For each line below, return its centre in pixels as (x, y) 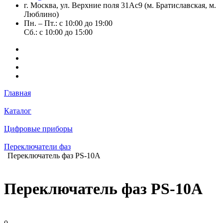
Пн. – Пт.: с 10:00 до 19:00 (68, 23)
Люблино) (41, 14)
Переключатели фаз (37, 147)
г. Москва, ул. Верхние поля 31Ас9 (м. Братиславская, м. (120, 5)
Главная (17, 93)
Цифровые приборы (38, 129)
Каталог (18, 111)
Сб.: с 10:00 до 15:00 (58, 32)
